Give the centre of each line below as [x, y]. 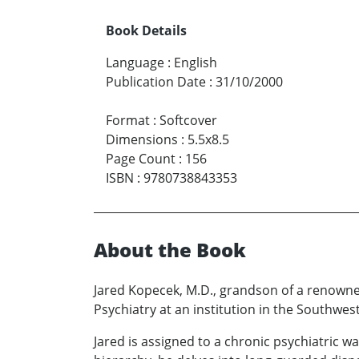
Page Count [141, 158]
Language [135, 62]
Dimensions [142, 139]
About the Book [170, 249]
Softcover [188, 120]
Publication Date [156, 81]
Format [128, 120]
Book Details [146, 30]
